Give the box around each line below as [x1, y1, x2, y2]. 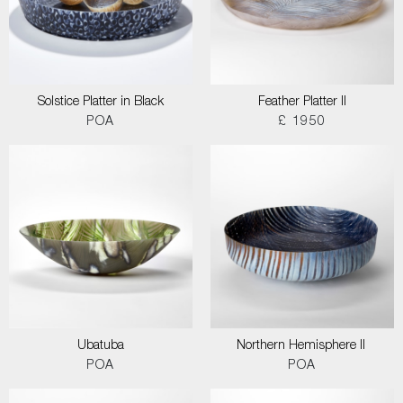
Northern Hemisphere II [236, 340, 369, 353]
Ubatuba [77, 340, 124, 353]
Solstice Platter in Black [38, 96, 164, 109]
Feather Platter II [258, 96, 346, 109]
